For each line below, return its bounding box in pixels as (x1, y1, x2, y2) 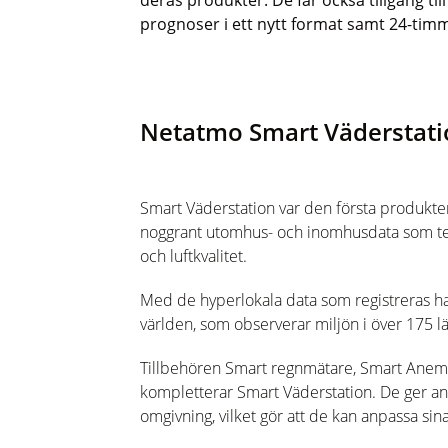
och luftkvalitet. (140, 245, 247, 267)
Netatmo (140, 115, 243, 148)
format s (287, 13, 355, 35)
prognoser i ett (140, 13, 257, 35)
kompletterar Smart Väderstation (140, 381, 372, 403)
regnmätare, (271, 357, 360, 379)
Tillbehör (140, 357, 203, 379)
